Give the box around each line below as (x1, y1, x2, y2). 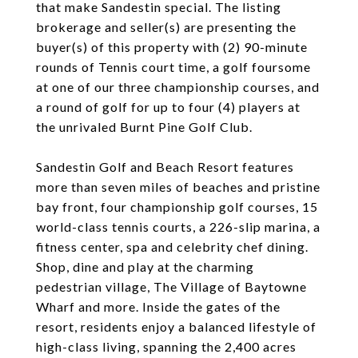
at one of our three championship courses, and (36, 79, 320, 94)
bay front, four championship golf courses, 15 (36, 199, 318, 214)
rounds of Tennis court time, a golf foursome (36, 59, 311, 74)
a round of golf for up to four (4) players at (36, 99, 300, 114)
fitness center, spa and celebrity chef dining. (36, 239, 308, 254)
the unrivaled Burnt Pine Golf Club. (36, 119, 253, 134)
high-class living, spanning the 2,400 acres (36, 339, 296, 354)
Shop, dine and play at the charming (36, 259, 254, 274)
